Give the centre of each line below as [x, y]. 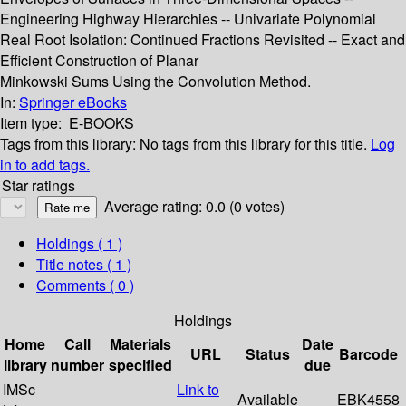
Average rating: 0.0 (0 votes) [194, 207]
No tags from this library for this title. [253, 144]
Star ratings [39, 186]
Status [268, 354]
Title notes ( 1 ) [84, 265]
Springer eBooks [73, 102]
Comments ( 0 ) [85, 285]
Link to [198, 390]
